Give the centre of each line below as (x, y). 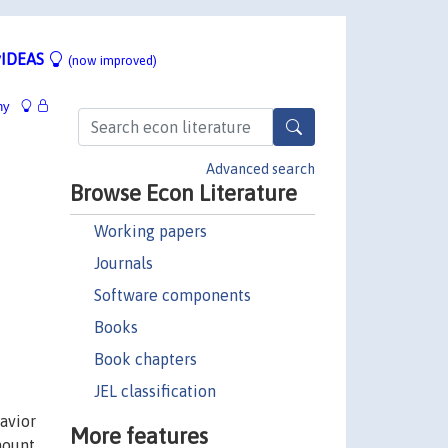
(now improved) (112, 60)
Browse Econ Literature (183, 192)
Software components (172, 294)
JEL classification (154, 390)
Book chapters (145, 358)
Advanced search (260, 168)
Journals (123, 262)
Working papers (150, 230)
